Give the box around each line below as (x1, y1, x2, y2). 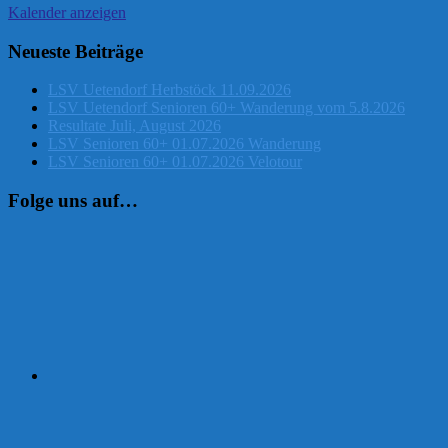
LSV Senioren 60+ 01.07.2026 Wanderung (48, 135, 321, 153)
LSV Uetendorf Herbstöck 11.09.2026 (48, 81, 291, 99)
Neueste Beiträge (8, 40, 143, 62)
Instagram (47, 229, 109, 247)
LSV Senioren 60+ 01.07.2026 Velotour (48, 153, 302, 171)
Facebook (47, 383, 109, 401)
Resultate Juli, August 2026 (48, 117, 221, 135)
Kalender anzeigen (8, 3, 126, 21)
